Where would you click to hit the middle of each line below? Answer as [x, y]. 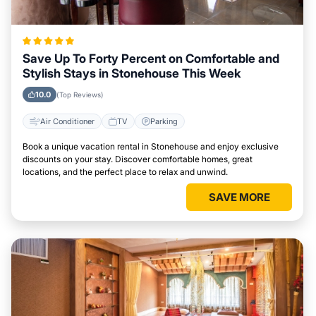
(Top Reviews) [80, 95]
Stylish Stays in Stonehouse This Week [132, 73]
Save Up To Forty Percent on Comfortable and [151, 59]
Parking [164, 121]
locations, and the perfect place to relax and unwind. [125, 172]
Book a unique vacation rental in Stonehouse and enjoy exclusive [151, 146]
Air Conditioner [67, 121]
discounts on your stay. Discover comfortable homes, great [138, 159]
